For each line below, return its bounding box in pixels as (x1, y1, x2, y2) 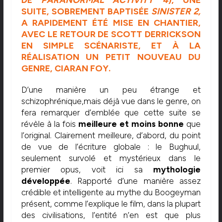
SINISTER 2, (151, 6, 201, 17)
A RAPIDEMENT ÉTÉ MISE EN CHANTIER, (21, 17, 201, 29)
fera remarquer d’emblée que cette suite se (21, 108, 201, 118)
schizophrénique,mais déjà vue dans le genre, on (21, 96, 201, 107)
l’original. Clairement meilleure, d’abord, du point (21, 130, 201, 141)
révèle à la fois (21, 119, 76, 129)
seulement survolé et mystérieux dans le (21, 153, 201, 164)
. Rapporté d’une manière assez (70, 176, 201, 186)
